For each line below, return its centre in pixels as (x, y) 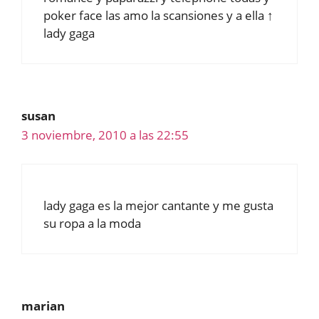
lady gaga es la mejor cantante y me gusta (158, 206)
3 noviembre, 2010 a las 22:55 (105, 135)
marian (43, 306)
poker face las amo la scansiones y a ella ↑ (158, 15)
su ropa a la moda (92, 224)
